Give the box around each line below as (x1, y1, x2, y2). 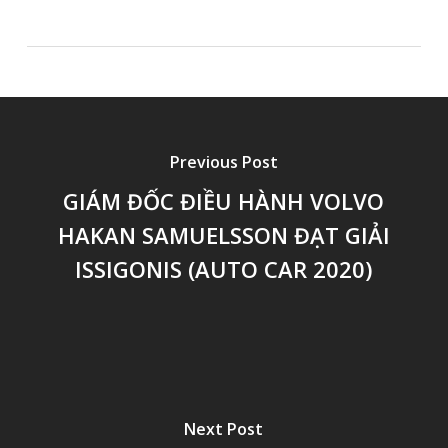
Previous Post (169, 151, 278, 174)
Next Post (184, 418, 264, 441)
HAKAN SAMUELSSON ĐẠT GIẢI (57, 220, 390, 251)
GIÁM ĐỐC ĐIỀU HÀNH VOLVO (63, 186, 385, 217)
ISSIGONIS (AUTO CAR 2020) (75, 254, 373, 285)
